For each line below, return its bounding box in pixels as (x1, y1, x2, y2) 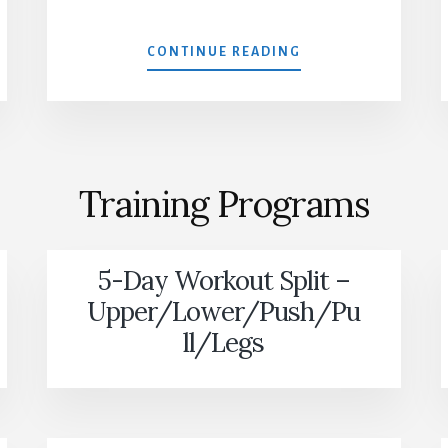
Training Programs (78, 181, 370, 228)
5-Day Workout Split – (97, 264, 350, 298)
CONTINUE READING (146, 45, 301, 60)
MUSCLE (299, 44, 360, 59)
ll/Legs (183, 326, 265, 360)
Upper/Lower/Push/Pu (87, 295, 361, 329)
